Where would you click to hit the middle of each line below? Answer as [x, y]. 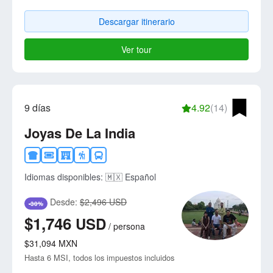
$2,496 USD [103, 202]
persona [129, 226]
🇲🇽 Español [131, 177]
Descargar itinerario [136, 22]
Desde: [64, 202]
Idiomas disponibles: [65, 177]
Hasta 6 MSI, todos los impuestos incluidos [99, 257]
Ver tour [136, 50]
